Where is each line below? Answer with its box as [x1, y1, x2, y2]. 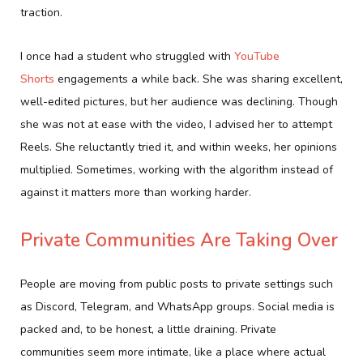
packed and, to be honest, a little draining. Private [20, 321, 276, 337]
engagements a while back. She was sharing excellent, [54, 70, 343, 87]
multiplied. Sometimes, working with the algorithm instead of [20, 161, 333, 177]
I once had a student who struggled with [20, 48, 234, 64]
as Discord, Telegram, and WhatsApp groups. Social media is [20, 298, 335, 314]
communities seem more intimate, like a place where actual [20, 344, 326, 360]
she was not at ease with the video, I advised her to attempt [20, 116, 332, 132]
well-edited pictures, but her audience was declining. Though [20, 93, 338, 109]
